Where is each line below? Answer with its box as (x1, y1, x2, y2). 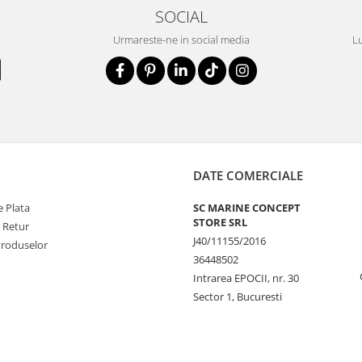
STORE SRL (193, 215, 247, 230)
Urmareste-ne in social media (112, 32, 250, 48)
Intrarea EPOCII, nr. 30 (193, 271, 299, 286)
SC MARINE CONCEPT (193, 200, 301, 216)
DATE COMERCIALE (193, 167, 303, 184)
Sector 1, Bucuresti (193, 289, 282, 305)
